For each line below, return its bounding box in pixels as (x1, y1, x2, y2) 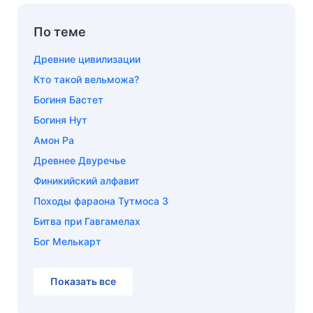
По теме (34, 24, 86, 39)
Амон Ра (34, 133, 74, 146)
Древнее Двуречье (34, 154, 126, 166)
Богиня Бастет (34, 93, 103, 105)
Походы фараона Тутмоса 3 (34, 194, 168, 207)
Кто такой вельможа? (34, 73, 139, 85)
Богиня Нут (34, 113, 87, 126)
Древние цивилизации (34, 52, 140, 65)
